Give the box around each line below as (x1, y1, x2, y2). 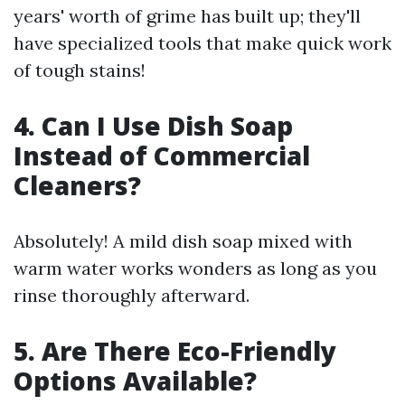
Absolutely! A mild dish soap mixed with (14, 230, 353, 252)
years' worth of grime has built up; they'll (14, 5, 361, 27)
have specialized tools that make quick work (14, 32, 391, 54)
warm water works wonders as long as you (14, 257, 377, 279)
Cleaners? (14, 168, 141, 202)
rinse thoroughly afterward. (14, 284, 250, 306)
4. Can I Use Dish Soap (14, 108, 293, 143)
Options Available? (14, 363, 257, 398)
